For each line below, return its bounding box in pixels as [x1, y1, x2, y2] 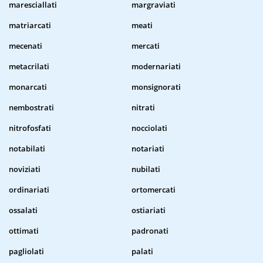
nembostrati [9, 102, 54, 113]
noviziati [9, 164, 41, 175]
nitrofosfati [9, 123, 51, 134]
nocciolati [131, 123, 167, 134]
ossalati [9, 205, 38, 216]
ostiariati [131, 205, 166, 216]
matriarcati [9, 20, 51, 31]
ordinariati [9, 184, 49, 195]
